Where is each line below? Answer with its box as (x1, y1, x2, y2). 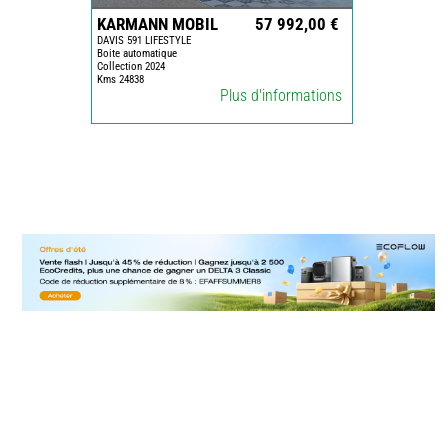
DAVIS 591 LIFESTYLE (96, 33, 191, 47)
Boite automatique (96, 46, 177, 60)
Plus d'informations (219, 85, 342, 105)
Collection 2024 (96, 59, 165, 73)
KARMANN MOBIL (96, 13, 218, 34)
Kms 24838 (96, 72, 144, 86)
